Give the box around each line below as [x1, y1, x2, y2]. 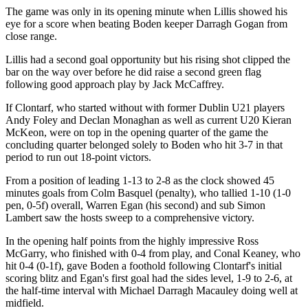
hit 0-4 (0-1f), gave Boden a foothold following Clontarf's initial [5, 259, 282, 272]
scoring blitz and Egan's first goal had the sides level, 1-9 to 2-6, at [5, 272, 292, 284]
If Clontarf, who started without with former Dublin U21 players [5, 101, 285, 113]
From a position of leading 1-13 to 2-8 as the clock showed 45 [5, 174, 274, 186]
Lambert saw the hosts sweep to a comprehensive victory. [5, 211, 254, 223]
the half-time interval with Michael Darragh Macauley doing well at [5, 284, 298, 296]
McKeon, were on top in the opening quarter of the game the [5, 126, 268, 138]
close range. [5, 30, 57, 42]
